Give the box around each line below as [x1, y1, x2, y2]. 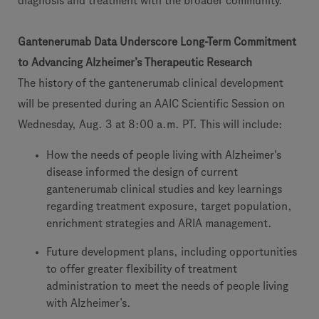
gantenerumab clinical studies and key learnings [46, 183, 282, 195]
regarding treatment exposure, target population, [46, 200, 292, 212]
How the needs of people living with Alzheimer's [46, 149, 281, 161]
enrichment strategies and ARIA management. [46, 217, 275, 229]
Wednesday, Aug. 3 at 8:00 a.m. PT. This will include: [18, 118, 286, 130]
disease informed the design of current [46, 166, 238, 178]
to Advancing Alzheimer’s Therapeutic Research [18, 56, 252, 68]
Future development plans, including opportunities [46, 246, 297, 258]
